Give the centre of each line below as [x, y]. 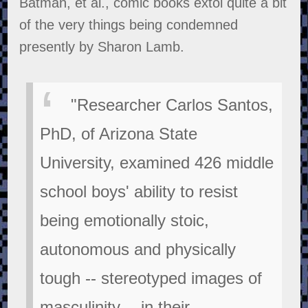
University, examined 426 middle [157, 163]
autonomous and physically [138, 250]
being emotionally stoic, [125, 221]
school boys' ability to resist [139, 192]
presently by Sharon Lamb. [102, 47]
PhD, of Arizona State [119, 134]
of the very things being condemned [129, 25]
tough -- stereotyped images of [151, 278]
